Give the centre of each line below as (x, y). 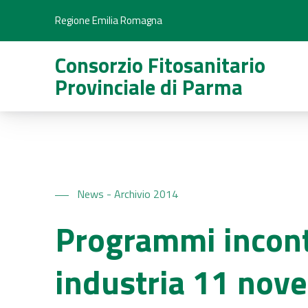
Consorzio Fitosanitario (160, 65)
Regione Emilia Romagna (109, 20)
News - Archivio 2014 (128, 194)
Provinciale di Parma (149, 87)
